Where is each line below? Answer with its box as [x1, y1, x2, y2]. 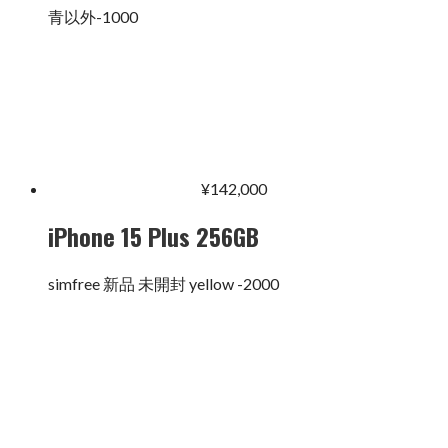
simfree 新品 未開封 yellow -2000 [48, 273, 279, 293]
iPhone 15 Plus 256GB [48, 217, 259, 254]
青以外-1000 [48, 7, 138, 27]
